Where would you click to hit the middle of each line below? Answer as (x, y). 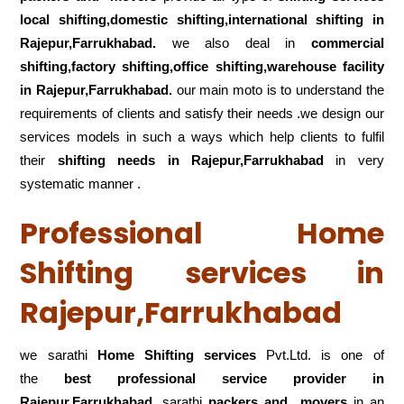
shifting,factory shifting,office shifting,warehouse (181, 66)
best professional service (152, 378)
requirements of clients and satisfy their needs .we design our (202, 113)
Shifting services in (202, 272)
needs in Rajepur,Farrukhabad (220, 160)
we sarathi (59, 354)
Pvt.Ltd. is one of (320, 354)
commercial (347, 42)
